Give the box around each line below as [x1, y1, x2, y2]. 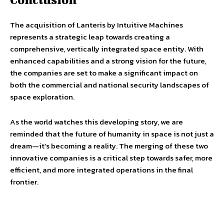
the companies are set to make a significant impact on [10, 67, 198, 79]
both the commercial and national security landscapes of [10, 79, 209, 91]
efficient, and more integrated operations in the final [10, 164, 193, 176]
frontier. [10, 176, 38, 188]
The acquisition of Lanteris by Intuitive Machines [10, 19, 183, 31]
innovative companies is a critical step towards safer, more [10, 152, 212, 164]
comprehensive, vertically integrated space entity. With [10, 43, 203, 55]
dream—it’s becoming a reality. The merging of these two [10, 140, 208, 152]
